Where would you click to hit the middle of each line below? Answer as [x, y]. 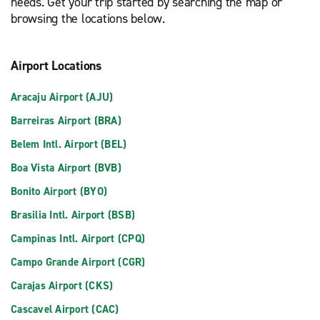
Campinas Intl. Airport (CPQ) [78, 239]
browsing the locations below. [88, 19]
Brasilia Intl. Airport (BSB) [73, 215]
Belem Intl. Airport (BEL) [69, 144]
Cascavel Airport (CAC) [65, 309]
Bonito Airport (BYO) [59, 191]
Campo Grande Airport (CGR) [78, 262]
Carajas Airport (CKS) [62, 286]
